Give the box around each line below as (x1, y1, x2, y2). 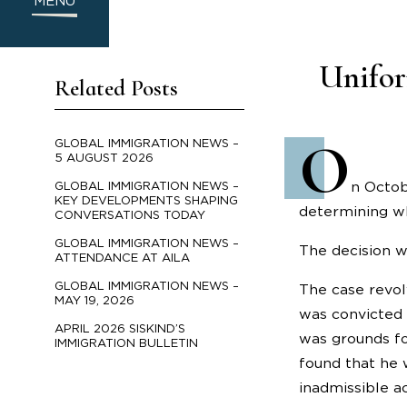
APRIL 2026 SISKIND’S (55, 323, 185, 335)
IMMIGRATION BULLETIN (55, 337, 198, 350)
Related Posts (55, 74, 178, 102)
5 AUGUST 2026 (55, 152, 154, 164)
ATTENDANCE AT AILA (55, 252, 190, 264)
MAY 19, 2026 (55, 294, 134, 307)
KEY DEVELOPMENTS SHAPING (55, 194, 238, 207)
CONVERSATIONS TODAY (55, 209, 205, 222)
